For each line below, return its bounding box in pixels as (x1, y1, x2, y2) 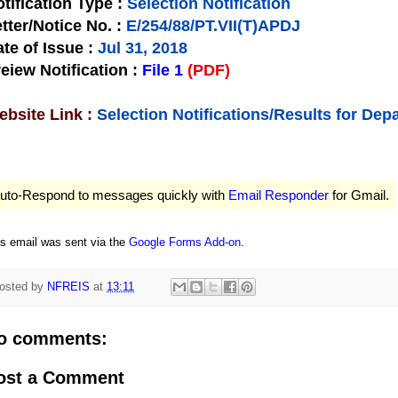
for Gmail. (329, 187, 389, 203)
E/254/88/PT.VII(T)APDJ (122, 17, 300, 36)
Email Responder (228, 187, 329, 203)
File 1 (142, 61, 183, 80)
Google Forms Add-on (129, 235, 241, 250)
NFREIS (47, 280, 90, 293)
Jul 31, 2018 (98, 39, 187, 58)
